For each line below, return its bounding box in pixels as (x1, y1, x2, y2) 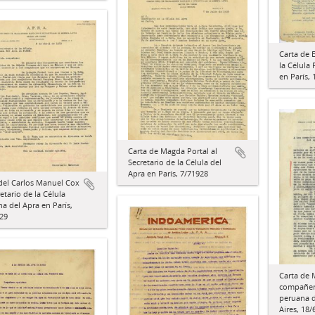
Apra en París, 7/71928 (128, 168, 208, 179)
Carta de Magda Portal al (128, 146, 217, 157)
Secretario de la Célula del (128, 157, 221, 168)
